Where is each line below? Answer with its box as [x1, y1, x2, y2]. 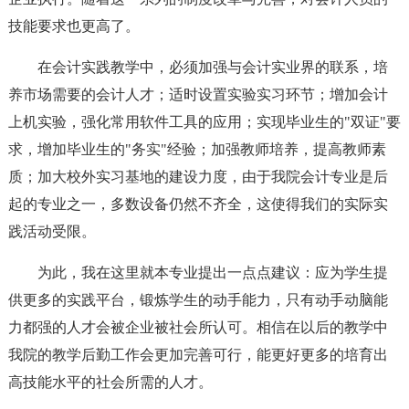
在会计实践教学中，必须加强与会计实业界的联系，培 [37, 59, 388, 75]
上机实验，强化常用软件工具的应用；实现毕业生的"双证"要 [7, 114, 401, 130]
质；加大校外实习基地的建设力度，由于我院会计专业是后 [7, 169, 388, 184]
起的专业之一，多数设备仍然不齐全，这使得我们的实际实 [7, 196, 388, 212]
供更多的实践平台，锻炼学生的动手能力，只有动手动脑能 [7, 292, 388, 308]
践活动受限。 [7, 224, 96, 239]
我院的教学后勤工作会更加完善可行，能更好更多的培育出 [7, 347, 388, 362]
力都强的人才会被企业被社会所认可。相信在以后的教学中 [7, 320, 388, 335]
